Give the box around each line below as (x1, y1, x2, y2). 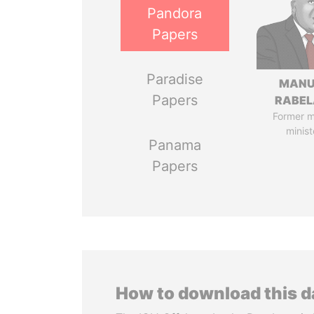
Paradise (146, 71, 203, 88)
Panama (148, 137, 201, 153)
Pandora (147, 5, 203, 22)
